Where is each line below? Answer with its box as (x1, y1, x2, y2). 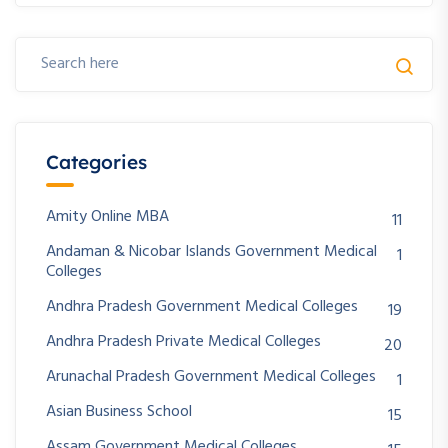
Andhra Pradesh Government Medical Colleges (46, 293, 358, 320)
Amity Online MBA (46, 203, 169, 230)
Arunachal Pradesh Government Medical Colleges (46, 363, 376, 390)
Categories (46, 149, 147, 174)
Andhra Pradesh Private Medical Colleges (46, 328, 321, 355)
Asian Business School (46, 398, 192, 425)
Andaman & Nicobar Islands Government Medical (46, 238, 377, 265)
